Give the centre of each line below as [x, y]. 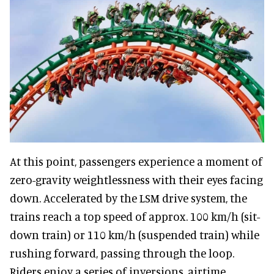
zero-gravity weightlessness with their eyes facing [136, 179]
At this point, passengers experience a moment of [136, 161]
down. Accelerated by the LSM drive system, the [128, 198]
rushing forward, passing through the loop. [122, 253]
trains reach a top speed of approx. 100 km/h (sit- [135, 216]
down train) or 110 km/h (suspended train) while [135, 234]
